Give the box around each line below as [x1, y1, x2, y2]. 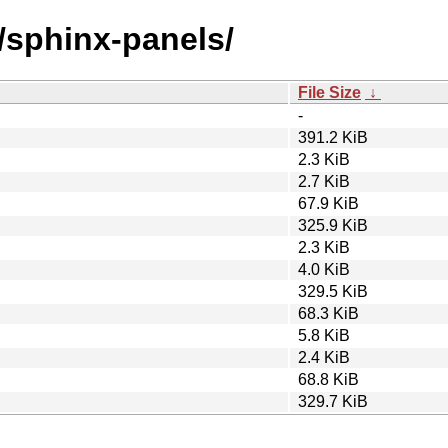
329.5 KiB [298, 282, 368, 300]
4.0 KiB [298, 260, 350, 278]
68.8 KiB [298, 370, 359, 388]
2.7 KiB [298, 172, 350, 190]
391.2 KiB [298, 128, 368, 146]
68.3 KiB [298, 304, 359, 322]
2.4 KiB [298, 348, 350, 366]
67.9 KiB [298, 194, 359, 212]
